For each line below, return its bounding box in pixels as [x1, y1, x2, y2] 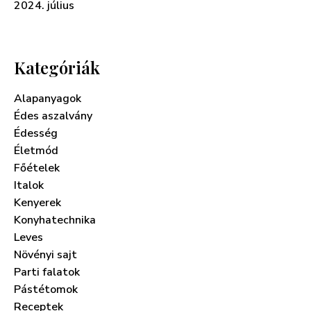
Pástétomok [14, 282, 78, 298]
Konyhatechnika [14, 212, 96, 228]
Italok [14, 178, 44, 194]
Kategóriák [14, 56, 100, 79]
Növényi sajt [14, 247, 77, 263]
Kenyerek [14, 195, 61, 211]
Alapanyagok [14, 91, 81, 107]
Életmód [14, 143, 58, 159]
